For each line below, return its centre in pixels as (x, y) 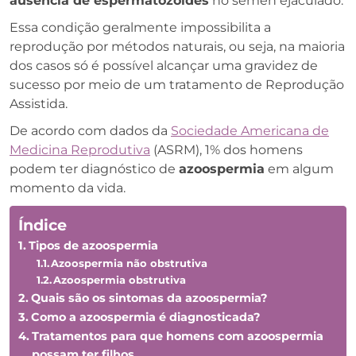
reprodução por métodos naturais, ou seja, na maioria (177, 46)
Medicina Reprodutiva (80, 150)
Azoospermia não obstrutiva (130, 263)
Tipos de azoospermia (93, 246)
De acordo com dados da (90, 131)
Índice (43, 225)
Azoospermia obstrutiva (120, 280)
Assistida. (39, 104)
